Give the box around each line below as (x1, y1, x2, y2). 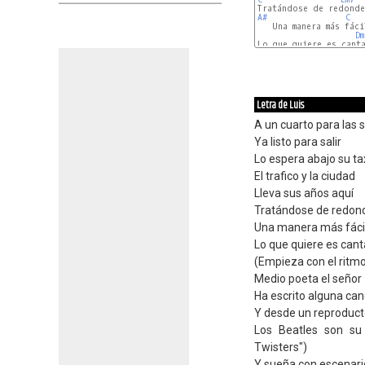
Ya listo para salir (254, 135, 341, 148)
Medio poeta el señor (254, 272, 362, 285)
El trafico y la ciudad (254, 169, 355, 182)
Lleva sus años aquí (254, 187, 354, 200)
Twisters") (254, 341, 307, 354)
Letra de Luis (257, 97, 304, 113)
